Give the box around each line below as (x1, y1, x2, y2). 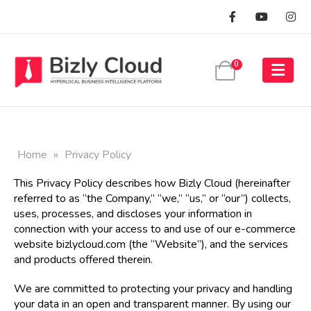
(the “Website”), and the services (126, 237, 288, 253)
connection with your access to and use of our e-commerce (14, 221, 296, 237)
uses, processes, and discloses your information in (14, 206, 252, 222)
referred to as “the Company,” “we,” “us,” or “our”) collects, (14, 191, 291, 207)
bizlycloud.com (56, 237, 126, 253)
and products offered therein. (14, 252, 153, 268)
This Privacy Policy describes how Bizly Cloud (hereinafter (14, 176, 290, 192)
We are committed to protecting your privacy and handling (14, 281, 292, 297)
